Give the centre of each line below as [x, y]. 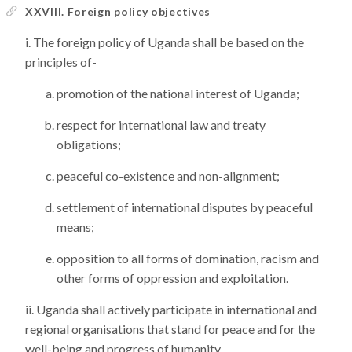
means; [75, 227]
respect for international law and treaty [161, 125]
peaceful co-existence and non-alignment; [168, 176]
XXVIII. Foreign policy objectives [118, 11]
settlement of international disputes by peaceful [185, 207]
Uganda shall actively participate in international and [176, 309]
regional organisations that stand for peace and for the [170, 329]
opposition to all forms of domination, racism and [188, 258]
